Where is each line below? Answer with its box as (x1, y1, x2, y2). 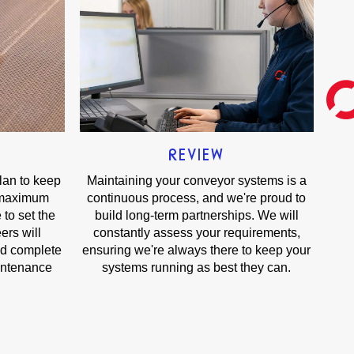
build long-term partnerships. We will (94, 209, 299, 223)
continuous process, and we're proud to (87, 191, 307, 205)
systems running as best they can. (102, 261, 292, 275)
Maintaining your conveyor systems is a (86, 174, 307, 188)
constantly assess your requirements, (92, 226, 300, 240)
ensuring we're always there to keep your (82, 243, 311, 258)
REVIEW (168, 145, 225, 165)
